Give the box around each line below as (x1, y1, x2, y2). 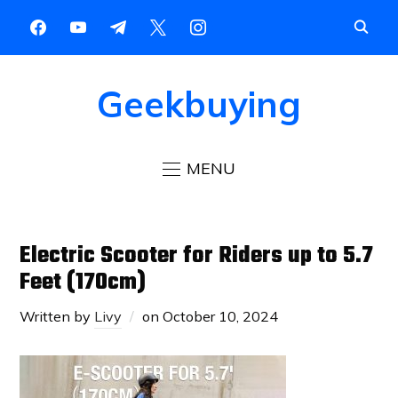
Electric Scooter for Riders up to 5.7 (20, 237, 374, 274)
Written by (20, 306, 95, 325)
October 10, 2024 (163, 306, 279, 325)
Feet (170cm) (20, 264, 147, 300)
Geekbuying (97, 82, 301, 127)
